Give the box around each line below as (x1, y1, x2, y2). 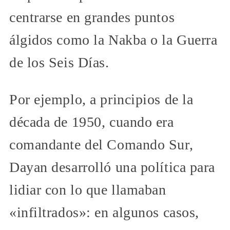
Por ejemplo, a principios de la (9, 91, 194, 107)
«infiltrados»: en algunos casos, (9, 204, 199, 220)
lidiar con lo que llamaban (9, 181, 166, 198)
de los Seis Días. (9, 54, 109, 70)
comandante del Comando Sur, (9, 136, 194, 152)
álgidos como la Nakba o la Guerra (9, 31, 218, 48)
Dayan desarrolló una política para (9, 159, 216, 175)
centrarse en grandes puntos (9, 9, 175, 25)
